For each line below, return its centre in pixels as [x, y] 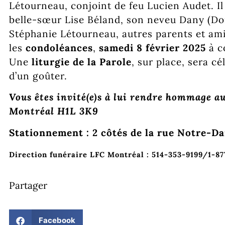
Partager [28, 185]
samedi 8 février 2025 [152, 48]
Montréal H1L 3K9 [54, 111]
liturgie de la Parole [82, 62]
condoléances [59, 48]
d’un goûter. [38, 76]
